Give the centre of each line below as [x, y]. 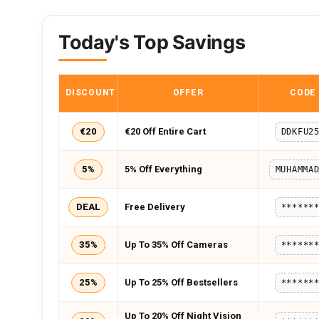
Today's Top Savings [152, 42]
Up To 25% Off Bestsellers [181, 282]
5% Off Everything [163, 169]
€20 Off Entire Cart [165, 131]
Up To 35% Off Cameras [176, 245]
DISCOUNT [90, 93]
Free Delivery [155, 207]
